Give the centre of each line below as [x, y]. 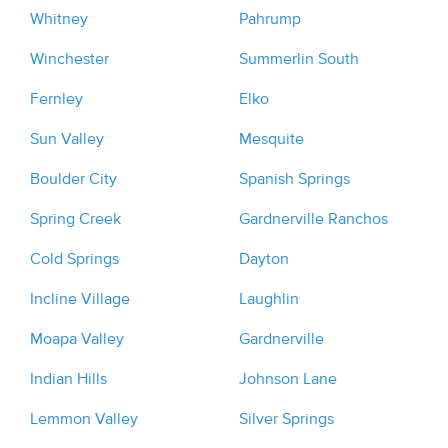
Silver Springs [286, 419]
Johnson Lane [288, 379]
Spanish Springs [294, 179]
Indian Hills [68, 379]
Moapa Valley [77, 339]
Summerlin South [299, 59]
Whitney [59, 19]
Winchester [69, 59]
